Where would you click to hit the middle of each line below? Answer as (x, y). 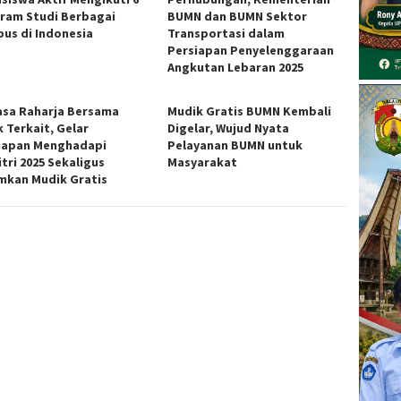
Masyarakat (203, 162)
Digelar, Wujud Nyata (229, 128)
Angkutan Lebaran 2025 (236, 67)
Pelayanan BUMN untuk (235, 145)
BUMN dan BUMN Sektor (238, 16)
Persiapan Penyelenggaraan (251, 50)
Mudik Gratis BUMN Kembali (250, 111)
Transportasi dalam (226, 33)
